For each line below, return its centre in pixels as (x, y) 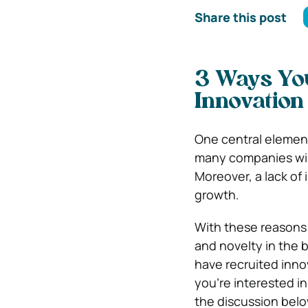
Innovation (249, 102)
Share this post (240, 17)
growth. (217, 195)
